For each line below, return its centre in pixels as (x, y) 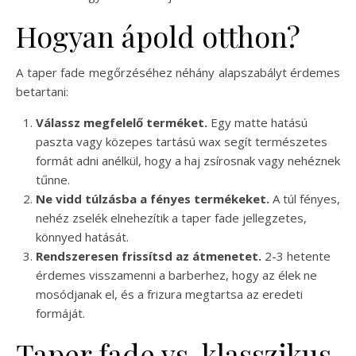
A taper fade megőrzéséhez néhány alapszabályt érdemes (178, 72)
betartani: (42, 91)
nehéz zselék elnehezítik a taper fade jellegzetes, (171, 217)
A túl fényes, (305, 198)
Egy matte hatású (257, 122)
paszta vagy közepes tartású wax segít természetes (182, 141)
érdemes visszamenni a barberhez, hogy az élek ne (176, 275)
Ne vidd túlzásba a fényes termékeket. (153, 198)
